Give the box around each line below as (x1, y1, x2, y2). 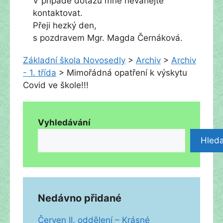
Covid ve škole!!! (23, 80, 89, 90)
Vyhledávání (38, 117, 91, 127)
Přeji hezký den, (33, 20, 97, 30)
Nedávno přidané (38, 192, 121, 204)
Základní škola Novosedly (23, 55, 125, 65)
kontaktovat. (33, 7, 83, 18)
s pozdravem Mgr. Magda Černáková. (33, 32, 183, 43)
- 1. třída (23, 67, 56, 78)
